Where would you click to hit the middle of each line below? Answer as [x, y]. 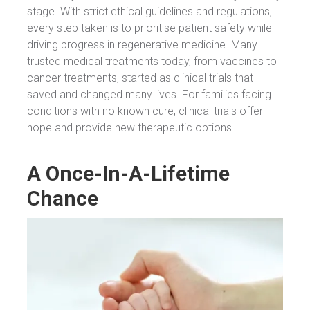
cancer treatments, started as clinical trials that [140, 78]
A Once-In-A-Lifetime [128, 174]
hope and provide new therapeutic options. [131, 128]
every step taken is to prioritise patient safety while [149, 28]
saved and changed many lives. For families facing [149, 95]
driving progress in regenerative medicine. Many [142, 45]
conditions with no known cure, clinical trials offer [145, 111]
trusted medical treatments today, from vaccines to [152, 62]
